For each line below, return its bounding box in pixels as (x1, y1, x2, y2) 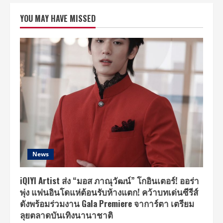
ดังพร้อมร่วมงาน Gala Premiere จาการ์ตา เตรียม (20, 197, 194, 210)
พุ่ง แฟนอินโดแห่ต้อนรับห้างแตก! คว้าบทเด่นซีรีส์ (20, 185, 198, 198)
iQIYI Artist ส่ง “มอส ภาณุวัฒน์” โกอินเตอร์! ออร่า (20, 174, 199, 187)
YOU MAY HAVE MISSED (20, 12, 96, 24)
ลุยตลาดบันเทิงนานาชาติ (20, 208, 113, 221)
